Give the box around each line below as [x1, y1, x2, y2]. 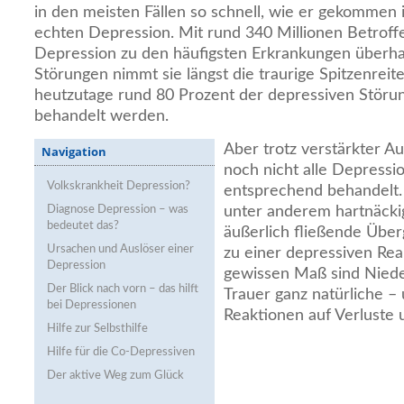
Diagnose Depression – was [47, 204, 188, 216]
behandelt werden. [34, 108, 169, 124]
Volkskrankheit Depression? [47, 180, 190, 192]
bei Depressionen [47, 299, 136, 311]
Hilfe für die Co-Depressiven [47, 346, 195, 358]
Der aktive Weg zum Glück [47, 370, 184, 381]
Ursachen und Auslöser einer [47, 243, 194, 255]
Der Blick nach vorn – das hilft [47, 283, 198, 295]
